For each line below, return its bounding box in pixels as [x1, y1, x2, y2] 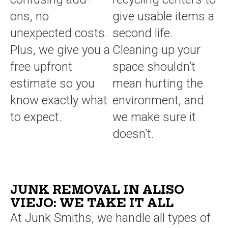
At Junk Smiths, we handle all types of [10, 211, 211, 225]
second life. [112, 26, 173, 40]
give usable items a [112, 9, 214, 23]
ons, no [10, 9, 49, 23]
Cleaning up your [112, 43, 201, 57]
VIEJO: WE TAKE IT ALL [10, 196, 174, 210]
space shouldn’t [112, 60, 195, 74]
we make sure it [112, 110, 196, 124]
